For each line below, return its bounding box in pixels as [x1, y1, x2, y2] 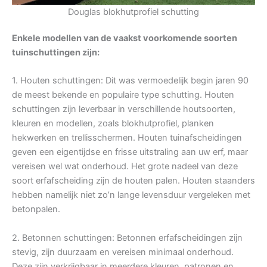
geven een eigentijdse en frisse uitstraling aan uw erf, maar [12, 147, 248, 158]
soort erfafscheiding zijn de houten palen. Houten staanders [12, 175, 255, 187]
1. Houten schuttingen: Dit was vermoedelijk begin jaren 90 [12, 75, 249, 86]
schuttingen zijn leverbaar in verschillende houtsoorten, [12, 104, 235, 115]
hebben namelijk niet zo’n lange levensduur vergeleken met [12, 190, 250, 201]
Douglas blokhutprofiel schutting [68, 6, 199, 17]
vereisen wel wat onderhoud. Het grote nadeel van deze [12, 161, 238, 172]
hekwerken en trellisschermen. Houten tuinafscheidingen [12, 132, 242, 144]
